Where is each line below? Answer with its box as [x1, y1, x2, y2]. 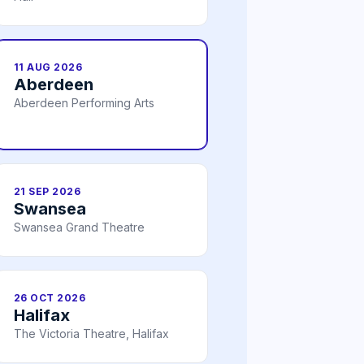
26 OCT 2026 [14, 292, 86, 305]
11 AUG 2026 [14, 61, 83, 74]
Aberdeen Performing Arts [14, 96, 154, 110]
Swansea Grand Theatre [14, 220, 145, 235]
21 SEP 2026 [14, 185, 81, 198]
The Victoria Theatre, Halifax [14, 327, 169, 341]
